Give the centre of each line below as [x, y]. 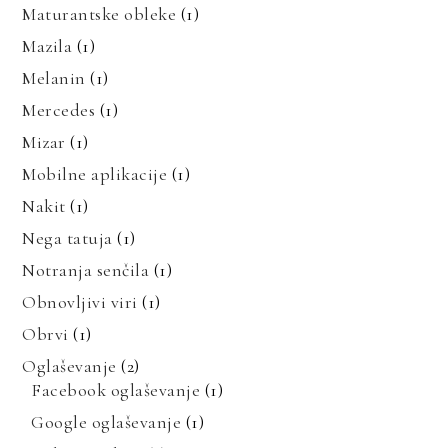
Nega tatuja [67, 237]
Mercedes [59, 109]
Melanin [54, 77]
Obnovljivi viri [80, 301]
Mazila [47, 45]
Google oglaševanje [106, 421]
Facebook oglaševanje [116, 389]
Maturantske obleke [99, 13]
